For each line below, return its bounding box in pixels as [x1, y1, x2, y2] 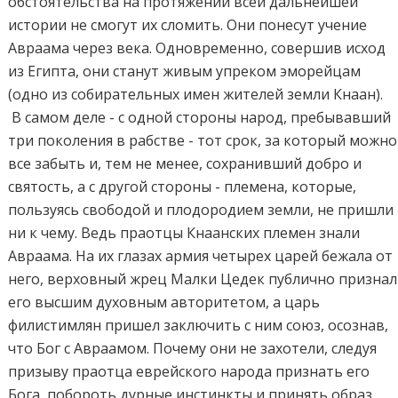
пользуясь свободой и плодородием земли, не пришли [8, 200, 394, 220]
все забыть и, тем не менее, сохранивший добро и [8, 154, 362, 174]
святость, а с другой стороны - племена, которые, [8, 177, 357, 197]
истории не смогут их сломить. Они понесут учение [8, 15, 368, 36]
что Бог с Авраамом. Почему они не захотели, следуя [8, 338, 378, 359]
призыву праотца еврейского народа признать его [8, 362, 370, 382]
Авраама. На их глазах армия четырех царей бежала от [8, 246, 394, 267]
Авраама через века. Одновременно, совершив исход [8, 38, 386, 59]
